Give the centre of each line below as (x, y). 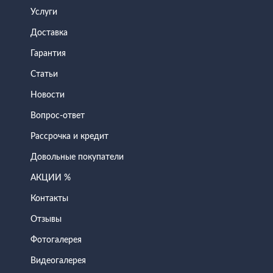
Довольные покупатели (77, 157)
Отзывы (46, 219)
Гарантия (48, 53)
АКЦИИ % (51, 178)
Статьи (44, 74)
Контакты (49, 198)
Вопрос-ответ (58, 115)
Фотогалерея (56, 240)
